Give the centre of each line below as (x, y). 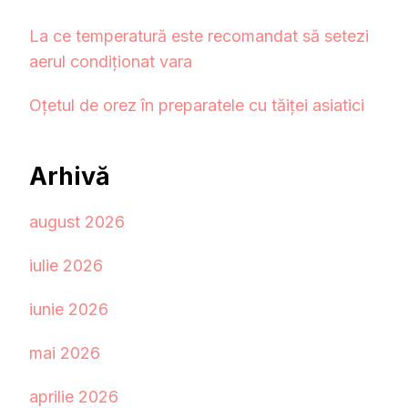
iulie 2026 (66, 266)
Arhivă (70, 176)
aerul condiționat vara (111, 61)
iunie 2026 (69, 310)
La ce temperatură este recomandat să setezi (199, 36)
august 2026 (77, 222)
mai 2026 (65, 353)
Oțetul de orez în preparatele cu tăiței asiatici (197, 105)
